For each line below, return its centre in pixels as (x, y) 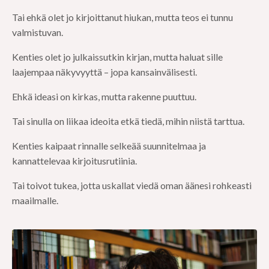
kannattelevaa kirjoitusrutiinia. (74, 160)
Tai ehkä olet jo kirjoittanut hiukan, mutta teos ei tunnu (122, 17)
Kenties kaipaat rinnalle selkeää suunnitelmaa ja (109, 145)
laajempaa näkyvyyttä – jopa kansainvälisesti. (104, 71)
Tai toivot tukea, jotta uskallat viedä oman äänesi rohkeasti (132, 185)
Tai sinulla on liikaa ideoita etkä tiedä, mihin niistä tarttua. (128, 121)
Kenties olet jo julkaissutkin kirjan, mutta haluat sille (117, 56)
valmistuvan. (38, 32)
